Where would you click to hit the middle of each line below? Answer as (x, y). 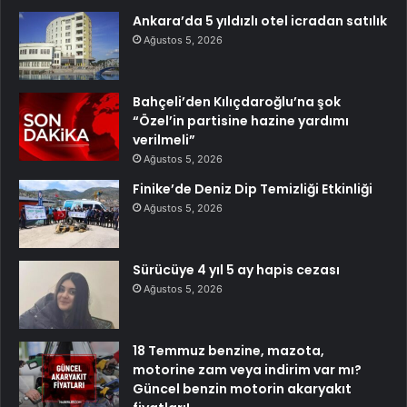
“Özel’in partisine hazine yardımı (241, 121)
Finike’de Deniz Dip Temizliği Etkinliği (253, 189)
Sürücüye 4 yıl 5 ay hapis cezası (236, 270)
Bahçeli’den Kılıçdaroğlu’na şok (237, 102)
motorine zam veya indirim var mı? (247, 370)
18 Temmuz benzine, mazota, (228, 351)
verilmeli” (164, 140)
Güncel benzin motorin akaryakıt (242, 389)
